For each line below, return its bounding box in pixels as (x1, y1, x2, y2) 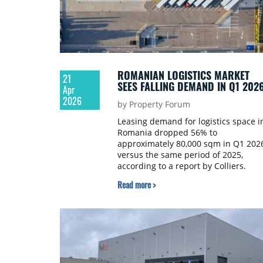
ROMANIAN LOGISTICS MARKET (117, 67, 249, 83)
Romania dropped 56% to (117, 126, 217, 138)
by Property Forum (117, 98, 190, 110)
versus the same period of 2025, (117, 149, 243, 160)
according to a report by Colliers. (117, 160, 246, 171)
